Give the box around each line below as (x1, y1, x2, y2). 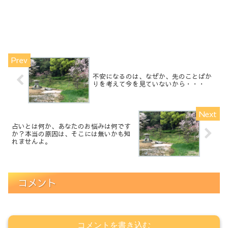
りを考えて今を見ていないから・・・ (93, 79, 206, 89)
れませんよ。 (12, 137, 51, 146)
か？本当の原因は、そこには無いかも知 (12, 129, 131, 138)
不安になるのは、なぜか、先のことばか (93, 72, 212, 81)
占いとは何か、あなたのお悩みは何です (12, 122, 131, 131)
